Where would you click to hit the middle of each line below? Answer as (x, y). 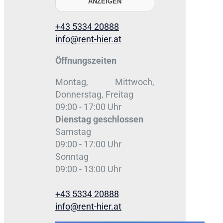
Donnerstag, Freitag (94, 94)
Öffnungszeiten (86, 60)
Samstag (73, 131)
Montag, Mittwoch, (105, 82)
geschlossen (118, 119)
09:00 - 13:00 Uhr (88, 169)
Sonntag (73, 156)
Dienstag (74, 119)
